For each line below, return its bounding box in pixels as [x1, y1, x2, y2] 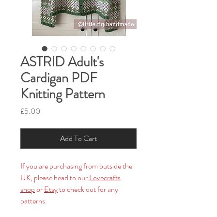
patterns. [20, 195, 47, 207]
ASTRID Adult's [20, 52, 104, 72]
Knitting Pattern [20, 84, 105, 104]
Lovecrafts [89, 172, 121, 184]
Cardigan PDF [20, 68, 97, 88]
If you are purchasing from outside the [20, 160, 132, 172]
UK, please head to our [20, 172, 88, 184]
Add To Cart [60, 133, 97, 144]
